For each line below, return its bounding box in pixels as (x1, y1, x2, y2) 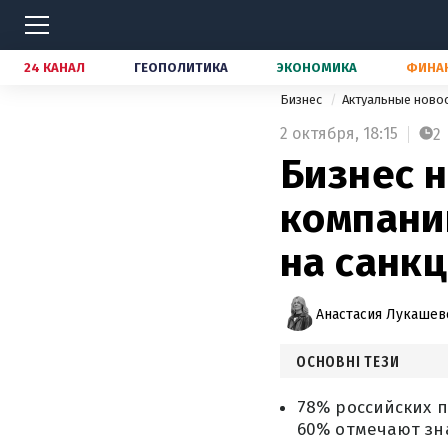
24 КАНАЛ (24, 60, 85, 75)
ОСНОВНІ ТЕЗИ (296, 352, 400, 371)
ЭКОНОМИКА (277, 60, 357, 75)
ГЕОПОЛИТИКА (134, 60, 228, 75)
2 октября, (280, 124, 359, 143)
